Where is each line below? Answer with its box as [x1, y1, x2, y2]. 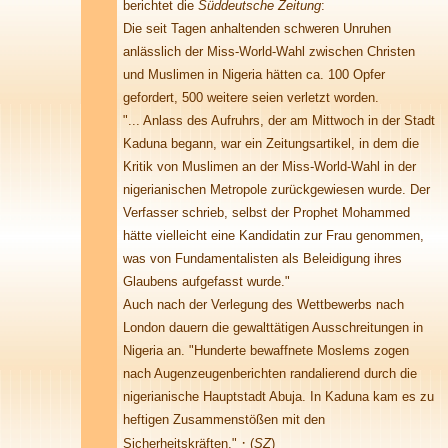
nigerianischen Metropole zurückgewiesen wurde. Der [123, 182, 430, 197]
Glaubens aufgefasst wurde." [123, 274, 290, 289]
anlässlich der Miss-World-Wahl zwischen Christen [123, 44, 415, 59]
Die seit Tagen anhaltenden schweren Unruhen [123, 21, 391, 36]
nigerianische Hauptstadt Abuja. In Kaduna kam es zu [123, 389, 434, 404]
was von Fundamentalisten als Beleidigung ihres [123, 251, 402, 266]
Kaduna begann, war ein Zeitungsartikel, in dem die [123, 136, 419, 151]
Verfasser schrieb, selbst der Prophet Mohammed [123, 205, 410, 220]
